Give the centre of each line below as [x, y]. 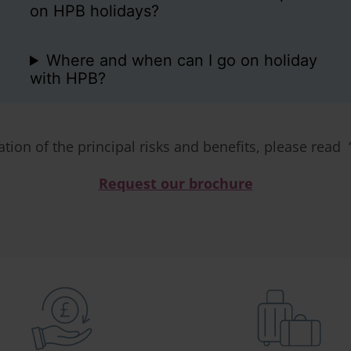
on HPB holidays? [94, 11]
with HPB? [68, 79]
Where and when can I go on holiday [182, 61]
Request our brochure [175, 183]
